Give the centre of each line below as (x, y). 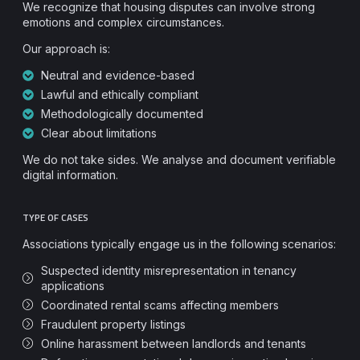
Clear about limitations (98, 133)
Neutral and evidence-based (117, 75)
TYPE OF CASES (55, 217)
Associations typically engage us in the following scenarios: (179, 244)
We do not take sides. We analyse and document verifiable (179, 160)
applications (72, 286)
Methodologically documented (122, 114)
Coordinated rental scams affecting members (160, 305)
